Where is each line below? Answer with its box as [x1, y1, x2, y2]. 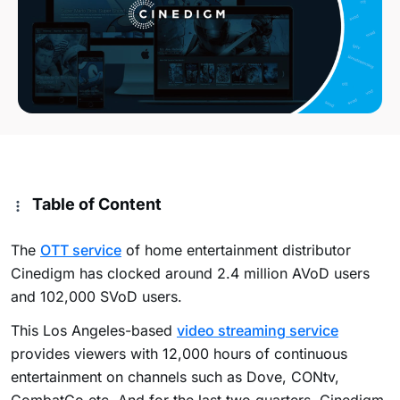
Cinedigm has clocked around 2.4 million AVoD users [11, 264, 370, 283]
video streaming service [177, 321, 338, 340]
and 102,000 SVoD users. [11, 287, 182, 306]
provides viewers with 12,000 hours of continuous [11, 345, 347, 363]
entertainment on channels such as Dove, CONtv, [11, 368, 339, 387]
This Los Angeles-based [11, 321, 177, 340]
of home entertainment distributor [121, 241, 351, 260]
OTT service [40, 241, 121, 260]
